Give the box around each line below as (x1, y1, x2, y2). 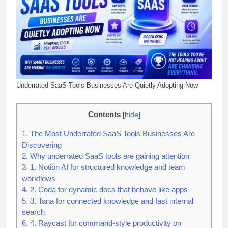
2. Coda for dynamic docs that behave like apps (28, 194, 188, 204)
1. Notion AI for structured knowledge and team (28, 172, 185, 181)
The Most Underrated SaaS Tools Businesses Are (28, 138, 195, 148)
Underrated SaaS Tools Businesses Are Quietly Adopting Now (16, 91, 198, 99)
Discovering (22, 150, 62, 159)
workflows (22, 183, 55, 192)
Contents (88, 119, 121, 128)
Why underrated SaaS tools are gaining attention (28, 161, 189, 170)
